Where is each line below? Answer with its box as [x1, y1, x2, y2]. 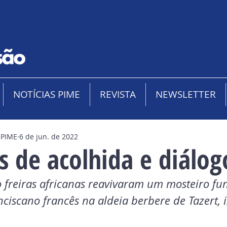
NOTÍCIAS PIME [13, 88, 80, 101]
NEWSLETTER [156, 88, 216, 101]
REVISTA [100, 88, 136, 101]
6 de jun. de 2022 [19, 131, 78, 141]
